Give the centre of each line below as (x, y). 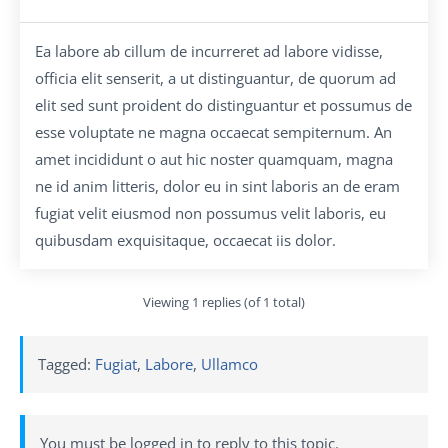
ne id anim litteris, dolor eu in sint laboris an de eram (217, 185)
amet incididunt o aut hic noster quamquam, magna (214, 158)
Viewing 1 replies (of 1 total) (224, 302)
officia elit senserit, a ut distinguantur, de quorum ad (215, 77)
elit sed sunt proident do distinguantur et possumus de (223, 104)
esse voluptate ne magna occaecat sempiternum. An (213, 131)
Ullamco (229, 363)
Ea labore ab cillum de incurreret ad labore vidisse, (209, 50)
